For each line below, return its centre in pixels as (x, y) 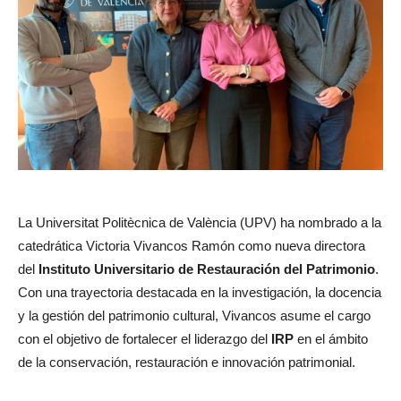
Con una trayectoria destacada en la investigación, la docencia (200, 293)
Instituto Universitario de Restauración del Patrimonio (207, 269)
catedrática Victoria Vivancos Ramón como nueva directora (192, 246)
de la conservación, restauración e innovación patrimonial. (187, 363)
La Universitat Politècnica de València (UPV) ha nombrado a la (200, 223)
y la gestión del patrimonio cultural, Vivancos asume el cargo (194, 316)
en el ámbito (331, 339)
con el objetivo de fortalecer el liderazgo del (145, 339)
